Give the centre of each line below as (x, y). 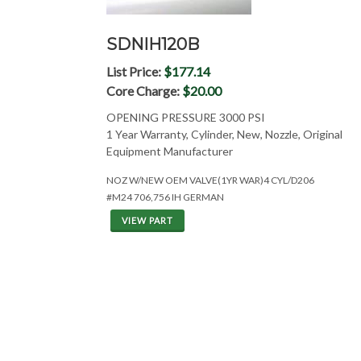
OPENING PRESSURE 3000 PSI (186, 117)
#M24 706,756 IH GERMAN (165, 197)
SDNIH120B (153, 44)
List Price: (135, 71)
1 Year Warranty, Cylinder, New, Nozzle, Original (224, 134)
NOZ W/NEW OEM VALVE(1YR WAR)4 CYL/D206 (210, 180)
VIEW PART (147, 220)
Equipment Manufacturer (170, 151)
